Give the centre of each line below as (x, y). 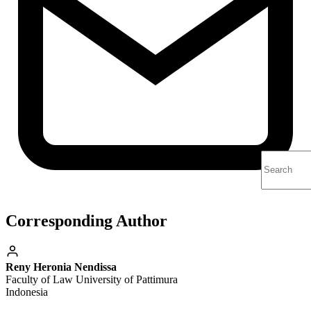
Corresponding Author (86, 221)
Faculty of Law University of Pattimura (92, 279)
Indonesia (27, 292)
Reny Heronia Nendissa (61, 267)
